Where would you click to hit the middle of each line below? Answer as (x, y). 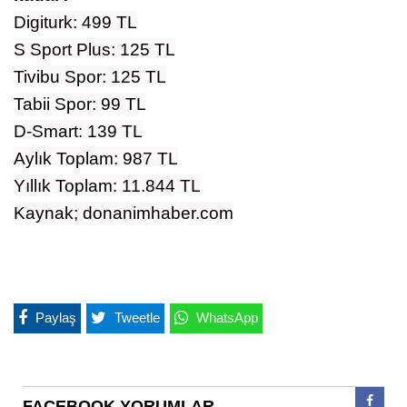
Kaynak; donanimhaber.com (124, 213)
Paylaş (56, 317)
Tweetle (137, 317)
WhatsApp (227, 317)
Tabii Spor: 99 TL (80, 104)
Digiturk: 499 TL (75, 22)
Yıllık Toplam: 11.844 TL (107, 185)
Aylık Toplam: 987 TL (96, 158)
